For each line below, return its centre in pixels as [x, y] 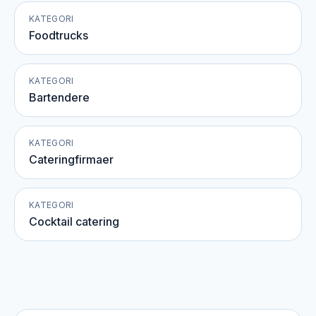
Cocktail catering [74, 221]
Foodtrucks [59, 35]
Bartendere [59, 97]
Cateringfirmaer [71, 159]
